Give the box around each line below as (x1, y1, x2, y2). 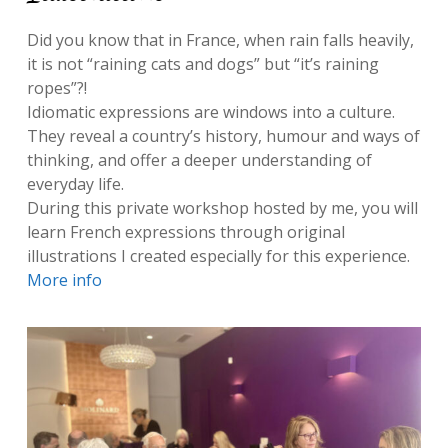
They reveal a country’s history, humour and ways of (26, 125, 420, 148)
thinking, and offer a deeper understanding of (26, 149, 372, 172)
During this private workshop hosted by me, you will (26, 197, 418, 220)
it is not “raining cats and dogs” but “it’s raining (26, 53, 379, 76)
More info (26, 269, 102, 292)
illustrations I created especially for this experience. (26, 245, 410, 268)
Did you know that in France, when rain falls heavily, (26, 29, 414, 52)
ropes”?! (26, 77, 87, 100)
